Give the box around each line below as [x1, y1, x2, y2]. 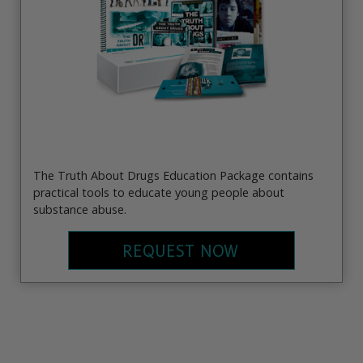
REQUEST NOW [122, 241, 238, 261]
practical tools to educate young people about [33, 184, 284, 200]
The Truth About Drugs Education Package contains [33, 167, 314, 183]
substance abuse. [33, 201, 126, 217]
